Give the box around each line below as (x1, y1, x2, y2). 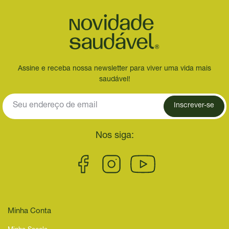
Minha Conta (8, 207, 51, 215)
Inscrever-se (173, 102, 214, 110)
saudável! (99, 76, 130, 83)
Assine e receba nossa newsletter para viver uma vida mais (18, 65, 211, 73)
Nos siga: (95, 131, 134, 141)
